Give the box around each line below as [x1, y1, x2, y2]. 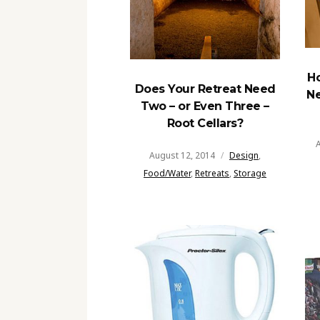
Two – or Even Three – [141, 99, 269, 114]
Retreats [195, 167, 229, 180]
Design [229, 149, 259, 162]
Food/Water [144, 167, 191, 180]
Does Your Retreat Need [134, 82, 276, 96]
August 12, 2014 [149, 149, 215, 162]
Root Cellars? [166, 116, 244, 131]
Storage [234, 167, 266, 180]
